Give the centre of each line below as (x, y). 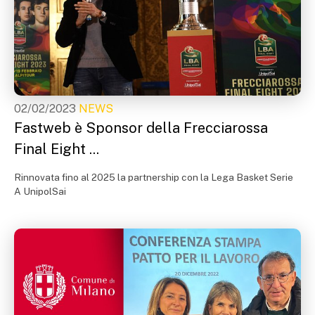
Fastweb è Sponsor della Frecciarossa (141, 128)
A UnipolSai (40, 191)
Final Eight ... (57, 149)
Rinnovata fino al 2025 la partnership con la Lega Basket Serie (154, 177)
